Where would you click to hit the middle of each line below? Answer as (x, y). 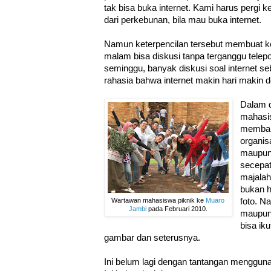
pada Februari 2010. (177, 209)
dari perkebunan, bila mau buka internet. (183, 20)
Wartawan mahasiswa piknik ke (159, 201)
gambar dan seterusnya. (152, 238)
